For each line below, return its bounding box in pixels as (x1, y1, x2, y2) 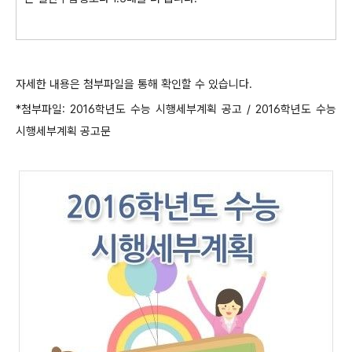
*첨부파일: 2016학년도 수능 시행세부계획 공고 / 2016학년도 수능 (16, 102, 336, 116)
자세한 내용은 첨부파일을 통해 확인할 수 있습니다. (16, 77, 252, 91)
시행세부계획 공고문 (16, 124, 111, 138)
